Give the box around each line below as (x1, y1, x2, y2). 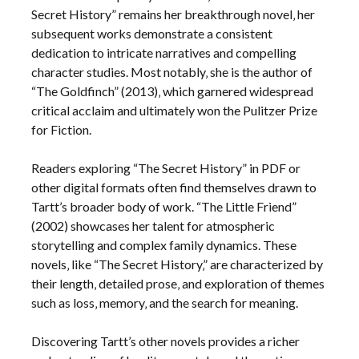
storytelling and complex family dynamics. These (31, 237, 297, 253)
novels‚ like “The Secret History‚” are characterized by (31, 256, 324, 272)
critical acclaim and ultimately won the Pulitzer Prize (31, 103, 318, 119)
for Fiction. (31, 122, 92, 138)
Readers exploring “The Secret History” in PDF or (31, 160, 301, 176)
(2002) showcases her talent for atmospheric (31, 218, 276, 234)
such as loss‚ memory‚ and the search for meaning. (31, 295, 299, 311)
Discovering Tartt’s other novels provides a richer (31, 333, 301, 349)
